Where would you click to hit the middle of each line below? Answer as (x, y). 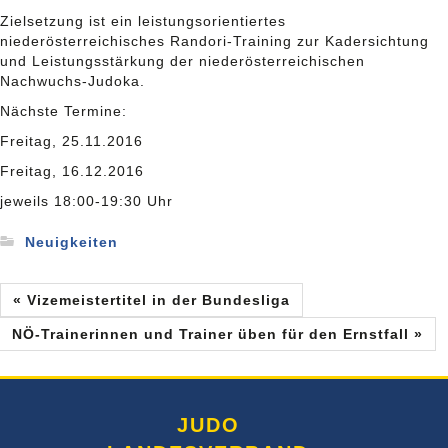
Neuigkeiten (71, 242)
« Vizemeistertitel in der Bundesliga (151, 300)
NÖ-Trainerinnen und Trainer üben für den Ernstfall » (217, 334)
